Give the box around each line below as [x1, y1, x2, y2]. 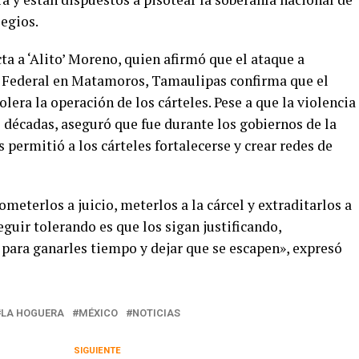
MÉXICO [79, 307, 118, 320]
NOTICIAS [132, 307, 180, 320]
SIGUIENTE [73, 345, 121, 357]
